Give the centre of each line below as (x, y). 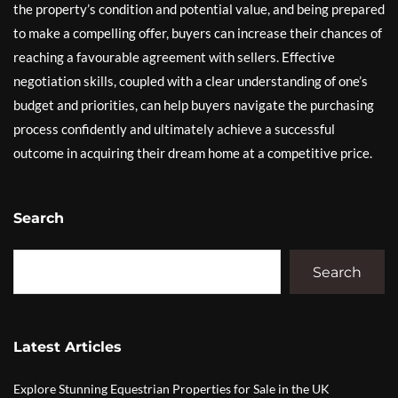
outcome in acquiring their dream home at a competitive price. (193, 153)
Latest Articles (68, 347)
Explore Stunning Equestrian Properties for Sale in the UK (171, 389)
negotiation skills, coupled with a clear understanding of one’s (191, 81)
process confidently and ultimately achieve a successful (174, 129)
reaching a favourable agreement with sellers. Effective (174, 57)
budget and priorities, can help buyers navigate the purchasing (194, 105)
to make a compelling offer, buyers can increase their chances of (198, 33)
